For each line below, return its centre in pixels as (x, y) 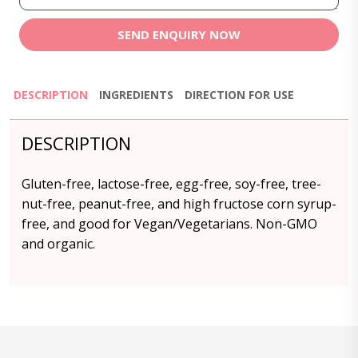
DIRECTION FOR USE (239, 95)
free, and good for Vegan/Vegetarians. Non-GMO (169, 224)
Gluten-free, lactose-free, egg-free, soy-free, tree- (171, 184)
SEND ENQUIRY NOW (179, 34)
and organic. (58, 244)
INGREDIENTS (136, 95)
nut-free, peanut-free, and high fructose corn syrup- (179, 204)
